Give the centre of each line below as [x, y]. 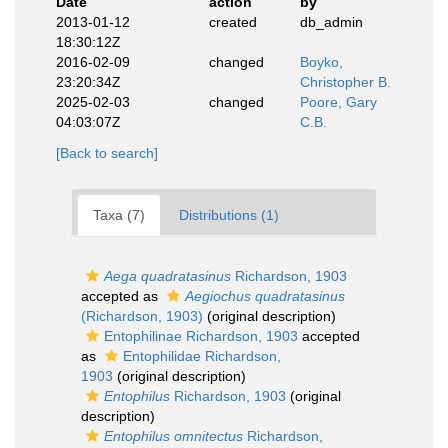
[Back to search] [107, 153]
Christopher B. [345, 82]
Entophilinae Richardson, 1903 [201, 336]
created [232, 22]
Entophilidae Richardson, [202, 356]
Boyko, [321, 62]
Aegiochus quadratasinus [265, 296]
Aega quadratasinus [167, 276]
